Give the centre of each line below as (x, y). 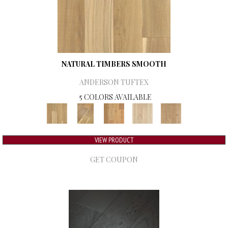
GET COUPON (114, 160)
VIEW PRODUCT (114, 140)
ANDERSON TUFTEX (114, 82)
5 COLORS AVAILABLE (116, 97)
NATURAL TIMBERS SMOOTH (114, 64)
